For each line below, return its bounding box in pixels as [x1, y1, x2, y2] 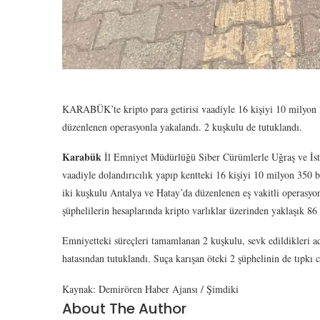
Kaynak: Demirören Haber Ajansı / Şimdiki [62, 281, 239, 296]
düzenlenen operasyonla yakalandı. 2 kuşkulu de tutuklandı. [62, 119, 302, 134]
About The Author [62, 298, 186, 319]
